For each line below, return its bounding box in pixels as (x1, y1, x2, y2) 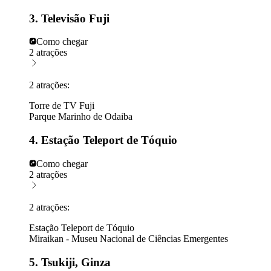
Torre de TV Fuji (29, 100, 94, 111)
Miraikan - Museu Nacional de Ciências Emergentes (29, 233, 228, 244)
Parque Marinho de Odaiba (29, 111, 132, 122)
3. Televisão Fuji (29, 11, 109, 25)
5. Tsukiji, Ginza (29, 255, 111, 269)
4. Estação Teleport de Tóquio (29, 134, 177, 147)
